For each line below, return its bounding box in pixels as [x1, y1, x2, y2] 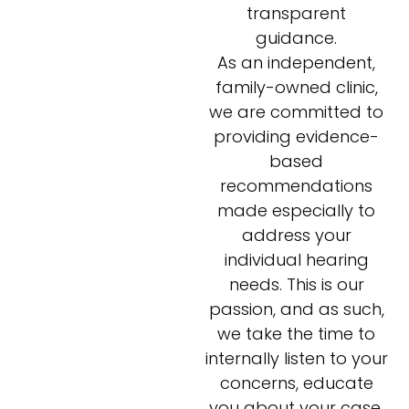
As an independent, [217, 51, 376, 75]
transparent [246, 2, 347, 26]
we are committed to [209, 100, 384, 124]
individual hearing [224, 248, 369, 272]
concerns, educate [219, 372, 373, 395]
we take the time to [217, 322, 376, 346]
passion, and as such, [208, 298, 384, 321]
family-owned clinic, [215, 76, 378, 100]
